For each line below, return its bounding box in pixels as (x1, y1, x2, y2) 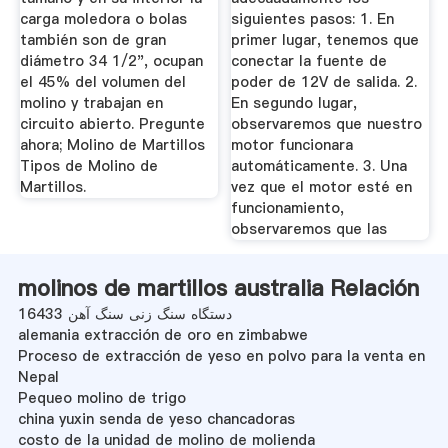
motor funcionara (231, 135, 354, 156)
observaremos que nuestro (231, 114, 423, 135)
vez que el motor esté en (231, 177, 413, 198)
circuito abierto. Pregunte (19, 114, 205, 135)
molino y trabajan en (19, 93, 163, 114)
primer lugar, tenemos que (231, 30, 420, 51)
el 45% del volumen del (19, 72, 186, 93)
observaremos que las (231, 219, 388, 240)
